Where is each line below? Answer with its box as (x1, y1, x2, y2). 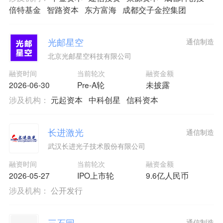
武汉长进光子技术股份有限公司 (47, 141, 145, 151)
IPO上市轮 (77, 169, 114, 181)
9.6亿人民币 (145, 169, 189, 181)
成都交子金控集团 (122, 3, 186, 15)
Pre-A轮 (77, 79, 105, 91)
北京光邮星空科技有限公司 (47, 50, 131, 61)
